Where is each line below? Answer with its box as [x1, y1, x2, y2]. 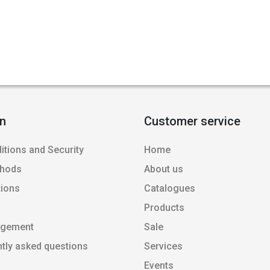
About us [144, 163, 183, 175]
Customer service [144, 114, 240, 129]
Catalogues [144, 183, 195, 195]
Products [144, 202, 184, 214]
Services [144, 240, 183, 253]
